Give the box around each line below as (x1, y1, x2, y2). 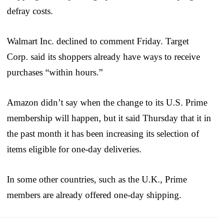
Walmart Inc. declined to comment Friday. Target (7, 36, 189, 46)
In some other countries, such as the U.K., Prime (7, 174, 187, 184)
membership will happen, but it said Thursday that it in (7, 112, 211, 123)
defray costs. (7, 5, 53, 16)
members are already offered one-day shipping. (7, 189, 182, 200)
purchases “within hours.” (7, 67, 103, 77)
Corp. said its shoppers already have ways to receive (7, 51, 200, 62)
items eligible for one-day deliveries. (7, 144, 142, 154)
